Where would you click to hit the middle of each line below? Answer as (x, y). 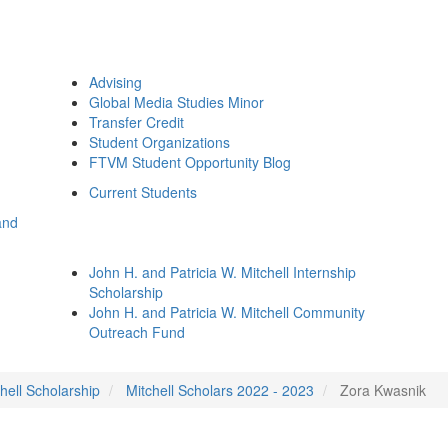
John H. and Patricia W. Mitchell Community (227, 312)
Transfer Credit (136, 122)
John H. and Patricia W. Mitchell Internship (222, 272)
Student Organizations (159, 142)
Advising (115, 82)
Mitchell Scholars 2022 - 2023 (220, 390)
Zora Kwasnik (383, 390)
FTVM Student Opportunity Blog (190, 162)
